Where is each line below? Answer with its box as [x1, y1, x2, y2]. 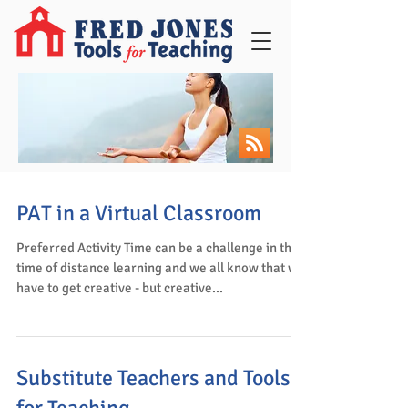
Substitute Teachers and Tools [16, 364, 291, 392]
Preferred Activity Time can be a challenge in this [16, 240, 301, 256]
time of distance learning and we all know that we [16, 260, 305, 276]
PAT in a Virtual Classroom [16, 199, 261, 227]
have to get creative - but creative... [16, 280, 223, 296]
